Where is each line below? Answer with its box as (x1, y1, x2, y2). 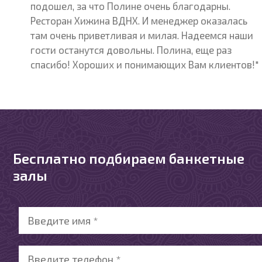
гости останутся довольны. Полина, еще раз (30, 44, 232, 56)
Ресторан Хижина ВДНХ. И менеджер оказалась (30, 15, 248, 26)
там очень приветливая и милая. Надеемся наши (30, 29, 254, 41)
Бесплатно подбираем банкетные (13, 150, 245, 167)
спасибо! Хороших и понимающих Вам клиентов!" (30, 58, 259, 70)
